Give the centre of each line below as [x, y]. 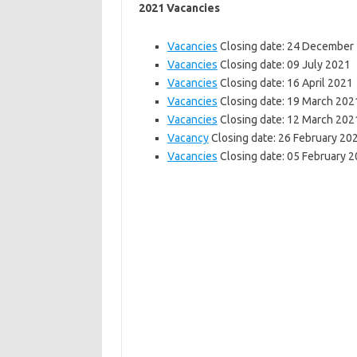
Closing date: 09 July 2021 [284, 65]
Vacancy [188, 138]
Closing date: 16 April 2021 [285, 83]
